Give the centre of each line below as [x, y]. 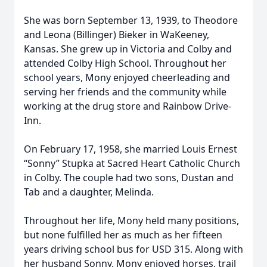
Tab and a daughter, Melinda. [89, 192]
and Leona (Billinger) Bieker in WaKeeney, [117, 35]
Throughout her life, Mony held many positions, [131, 221]
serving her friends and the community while [125, 92]
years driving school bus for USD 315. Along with [133, 249]
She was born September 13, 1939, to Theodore [131, 20]
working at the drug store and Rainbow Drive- [128, 106]
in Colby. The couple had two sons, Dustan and [129, 178]
